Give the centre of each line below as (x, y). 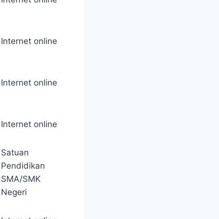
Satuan (15, 153)
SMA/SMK (21, 179)
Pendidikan (23, 166)
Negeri (14, 192)
